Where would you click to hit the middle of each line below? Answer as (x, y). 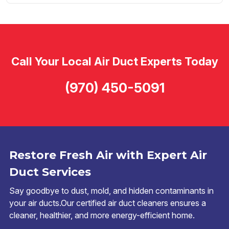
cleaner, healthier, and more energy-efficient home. (102, 215)
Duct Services (50, 172)
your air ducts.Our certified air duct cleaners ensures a (108, 203)
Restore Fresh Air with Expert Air (108, 155)
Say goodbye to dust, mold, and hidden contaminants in (111, 191)
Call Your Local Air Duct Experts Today (114, 61)
